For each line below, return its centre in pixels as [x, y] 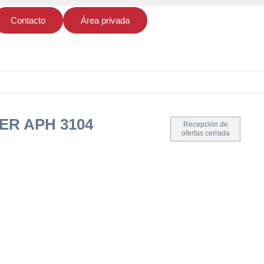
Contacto [28, 20]
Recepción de [205, 124]
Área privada [105, 20]
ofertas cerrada [205, 133]
